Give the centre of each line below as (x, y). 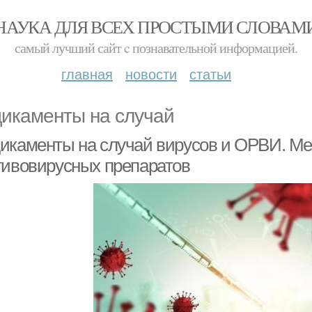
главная (87, 73)
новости (151, 73)
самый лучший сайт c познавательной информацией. (156, 48)
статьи (210, 73)
